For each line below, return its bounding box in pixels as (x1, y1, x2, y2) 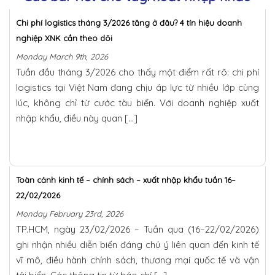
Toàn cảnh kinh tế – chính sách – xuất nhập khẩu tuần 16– (16, 174, 236, 185)
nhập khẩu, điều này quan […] (16, 112, 137, 124)
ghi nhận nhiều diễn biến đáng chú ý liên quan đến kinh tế (16, 238, 259, 250)
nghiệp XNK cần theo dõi (16, 33, 112, 43)
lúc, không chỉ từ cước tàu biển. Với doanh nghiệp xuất (16, 96, 259, 109)
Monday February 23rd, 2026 (16, 208, 123, 219)
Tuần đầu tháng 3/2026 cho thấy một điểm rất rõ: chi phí (16, 66, 259, 78)
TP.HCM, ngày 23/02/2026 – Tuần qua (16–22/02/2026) (16, 223, 259, 235)
